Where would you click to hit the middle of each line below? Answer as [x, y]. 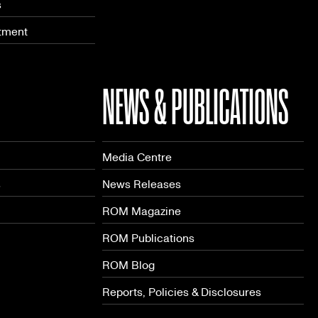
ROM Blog [128, 265]
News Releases [142, 184]
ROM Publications [148, 238]
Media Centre [137, 157]
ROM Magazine [142, 211]
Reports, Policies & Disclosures [182, 292]
